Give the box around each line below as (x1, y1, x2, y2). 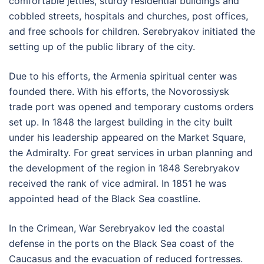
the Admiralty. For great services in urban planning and (9, 147, 253, 159)
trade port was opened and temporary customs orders (9, 101, 253, 113)
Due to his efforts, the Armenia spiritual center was (9, 70, 237, 82)
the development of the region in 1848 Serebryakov (9, 162, 240, 174)
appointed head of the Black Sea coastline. (9, 193, 200, 205)
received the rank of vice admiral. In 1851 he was (9, 177, 226, 190)
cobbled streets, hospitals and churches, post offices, (9, 10, 248, 22)
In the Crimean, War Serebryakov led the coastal (9, 222, 225, 235)
